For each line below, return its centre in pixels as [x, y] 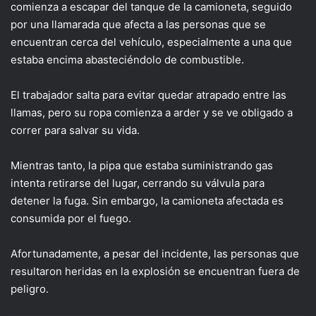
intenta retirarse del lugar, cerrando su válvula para [138, 183]
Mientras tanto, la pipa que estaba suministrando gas [142, 166]
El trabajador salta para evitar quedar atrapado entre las [148, 95]
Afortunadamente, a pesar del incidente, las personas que [155, 254]
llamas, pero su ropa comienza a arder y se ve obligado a [152, 113]
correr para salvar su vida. [75, 130]
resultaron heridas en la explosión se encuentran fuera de [155, 272]
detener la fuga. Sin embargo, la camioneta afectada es [147, 201]
